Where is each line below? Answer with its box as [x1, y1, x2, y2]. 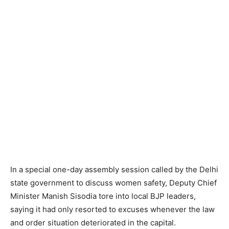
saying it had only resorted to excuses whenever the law [10, 204, 215, 214]
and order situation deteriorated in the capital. [10, 218, 176, 227]
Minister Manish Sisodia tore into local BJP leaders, [10, 191, 196, 201]
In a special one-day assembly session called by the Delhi [10, 165, 218, 174]
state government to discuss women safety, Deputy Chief [10, 178, 217, 188]
